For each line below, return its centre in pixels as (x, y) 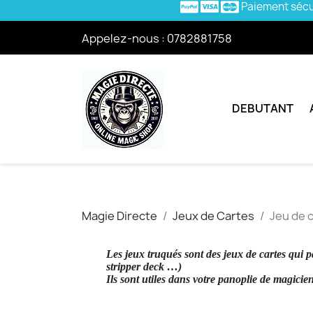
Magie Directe (119, 216)
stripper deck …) (144, 267)
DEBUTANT (263, 108)
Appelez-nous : (124, 38)
